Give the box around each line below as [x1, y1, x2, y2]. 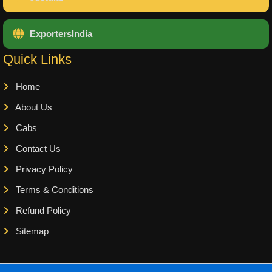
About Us [13, 103, 52, 112]
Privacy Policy [13, 165, 73, 174]
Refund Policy [13, 206, 71, 216]
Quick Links [3, 52, 72, 67]
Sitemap [13, 226, 49, 236]
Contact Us [13, 144, 61, 154]
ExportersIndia [30, 29, 92, 39]
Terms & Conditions [13, 185, 93, 195]
